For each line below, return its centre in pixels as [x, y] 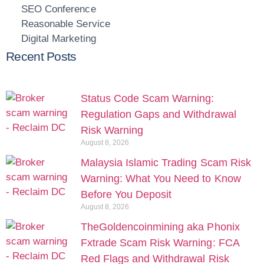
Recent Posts [41, 57]
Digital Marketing [59, 39]
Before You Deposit [126, 195]
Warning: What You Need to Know [161, 179]
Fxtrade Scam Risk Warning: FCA [160, 243]
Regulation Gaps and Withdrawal [159, 115]
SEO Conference [59, 9]
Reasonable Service [66, 24]
